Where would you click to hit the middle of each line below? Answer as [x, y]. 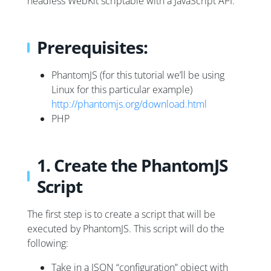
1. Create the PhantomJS [132, 165]
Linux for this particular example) [122, 90]
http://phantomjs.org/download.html [129, 104]
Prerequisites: [93, 47]
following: [48, 243]
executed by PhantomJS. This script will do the [126, 229]
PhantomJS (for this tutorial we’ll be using [138, 75]
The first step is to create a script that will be [121, 214]
